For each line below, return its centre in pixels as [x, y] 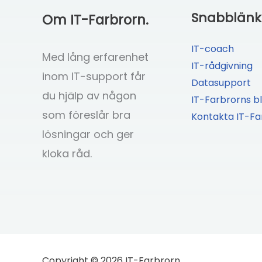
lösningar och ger [88, 134]
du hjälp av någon [89, 95]
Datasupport [221, 82]
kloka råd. [67, 153]
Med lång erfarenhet [95, 57]
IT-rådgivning [222, 65]
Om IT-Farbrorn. [95, 20]
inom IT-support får [94, 76]
